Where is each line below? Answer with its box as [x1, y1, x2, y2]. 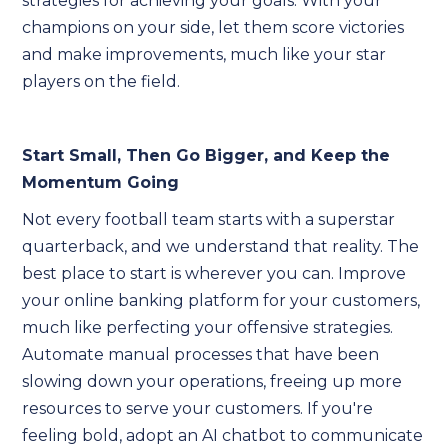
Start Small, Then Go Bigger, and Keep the [22, 146, 391, 165]
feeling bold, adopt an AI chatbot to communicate [22, 426, 424, 445]
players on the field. [22, 72, 181, 91]
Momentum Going [22, 173, 180, 192]
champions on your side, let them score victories [22, 18, 405, 37]
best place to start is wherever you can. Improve [22, 264, 407, 283]
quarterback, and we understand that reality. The [22, 237, 420, 256]
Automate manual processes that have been [22, 345, 380, 364]
